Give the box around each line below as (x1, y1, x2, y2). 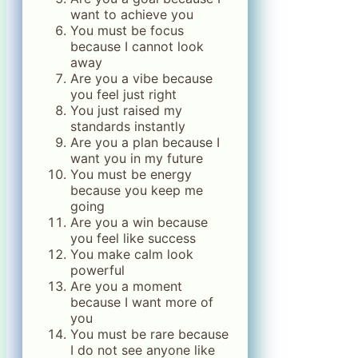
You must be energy (70, 166, 192, 183)
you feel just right (70, 86, 177, 103)
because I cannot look (70, 38, 204, 55)
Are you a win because (70, 214, 208, 231)
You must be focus (70, 22, 184, 39)
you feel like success (70, 230, 196, 247)
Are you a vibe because (70, 70, 213, 87)
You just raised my (70, 102, 182, 119)
